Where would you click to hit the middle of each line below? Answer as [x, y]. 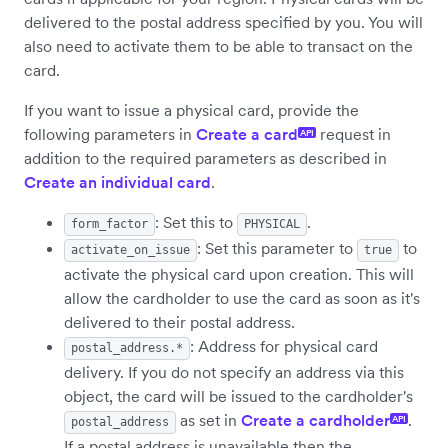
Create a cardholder [315, 419]
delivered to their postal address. [179, 321]
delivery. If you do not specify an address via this [234, 371]
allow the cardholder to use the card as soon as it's [242, 297]
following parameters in [110, 133]
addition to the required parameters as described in [205, 157]
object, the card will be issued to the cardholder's [238, 395]
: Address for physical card [284, 345]
